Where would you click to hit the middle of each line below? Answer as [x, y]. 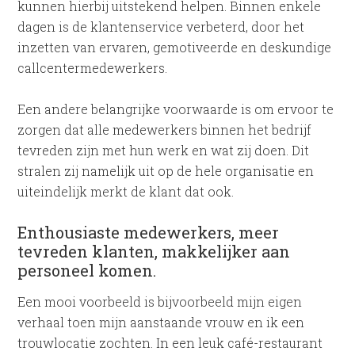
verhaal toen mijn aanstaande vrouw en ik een [161, 322]
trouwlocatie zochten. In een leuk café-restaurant [170, 343]
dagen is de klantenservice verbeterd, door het [161, 27]
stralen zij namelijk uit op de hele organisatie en [166, 171]
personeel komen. [87, 270]
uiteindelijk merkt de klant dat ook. [126, 191]
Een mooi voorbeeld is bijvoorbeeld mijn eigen [160, 302]
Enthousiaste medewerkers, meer [149, 232]
